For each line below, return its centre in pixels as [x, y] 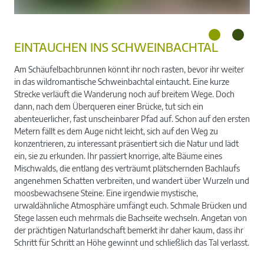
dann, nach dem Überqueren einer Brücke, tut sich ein [109, 106]
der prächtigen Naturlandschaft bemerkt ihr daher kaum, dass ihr [129, 230]
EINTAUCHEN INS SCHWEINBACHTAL [116, 47]
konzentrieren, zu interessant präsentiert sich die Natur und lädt [126, 143]
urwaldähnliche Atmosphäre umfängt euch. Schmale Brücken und [131, 205]
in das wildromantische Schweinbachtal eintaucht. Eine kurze [122, 81]
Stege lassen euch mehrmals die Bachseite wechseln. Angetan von [131, 217]
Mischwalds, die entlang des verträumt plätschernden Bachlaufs [127, 168]
